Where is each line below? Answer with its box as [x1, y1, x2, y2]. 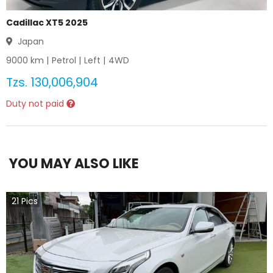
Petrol [52, 54, 76, 66]
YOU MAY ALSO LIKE [9, 154, 139, 173]
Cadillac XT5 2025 [6, 16, 88, 29]
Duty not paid [6, 97, 66, 110]
